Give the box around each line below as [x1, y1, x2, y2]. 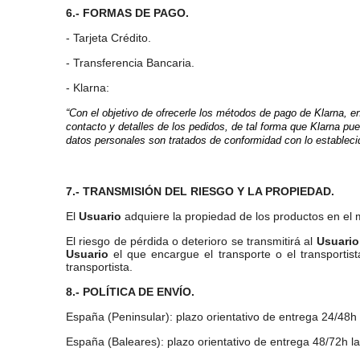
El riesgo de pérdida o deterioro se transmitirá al [66, 235, 317, 247]
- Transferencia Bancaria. [66, 56, 194, 69]
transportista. [66, 260, 133, 273]
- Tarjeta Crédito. [66, 31, 151, 44]
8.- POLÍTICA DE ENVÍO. [66, 285, 194, 298]
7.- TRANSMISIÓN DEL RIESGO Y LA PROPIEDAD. [66, 185, 334, 198]
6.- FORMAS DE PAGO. [66, 6, 189, 19]
